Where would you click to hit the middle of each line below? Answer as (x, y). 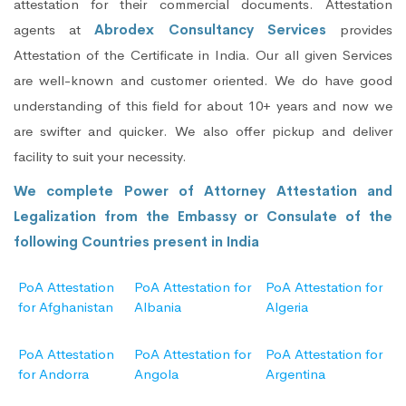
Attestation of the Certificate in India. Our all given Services (203, 55)
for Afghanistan (66, 307)
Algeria (287, 307)
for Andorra (53, 374)
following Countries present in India (136, 242)
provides (367, 30)
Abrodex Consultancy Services (217, 30)
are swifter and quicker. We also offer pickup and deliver (203, 131)
